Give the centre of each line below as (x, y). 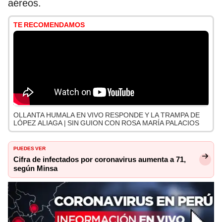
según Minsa (35, 169)
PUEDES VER (29, 148)
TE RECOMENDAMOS (49, 25)
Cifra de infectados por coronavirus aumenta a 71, (100, 160)
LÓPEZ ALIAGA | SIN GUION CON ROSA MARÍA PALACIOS (106, 123)
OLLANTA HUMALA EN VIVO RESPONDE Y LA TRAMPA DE (107, 115)
